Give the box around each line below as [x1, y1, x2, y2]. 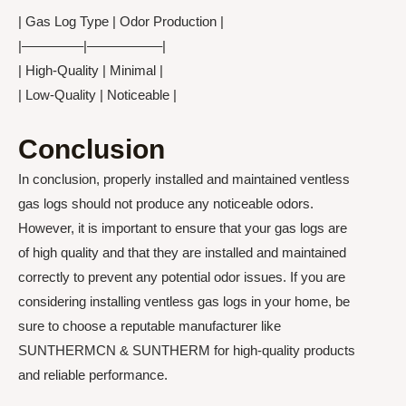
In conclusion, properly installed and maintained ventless [18, 170, 350, 187]
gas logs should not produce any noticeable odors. [18, 195, 314, 211]
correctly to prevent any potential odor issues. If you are [18, 268, 345, 285]
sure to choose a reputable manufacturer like [18, 317, 281, 333]
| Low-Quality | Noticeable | [18, 87, 177, 103]
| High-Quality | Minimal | [18, 63, 163, 79]
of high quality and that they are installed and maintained [18, 244, 346, 260]
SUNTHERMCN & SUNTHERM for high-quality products [18, 342, 355, 358]
